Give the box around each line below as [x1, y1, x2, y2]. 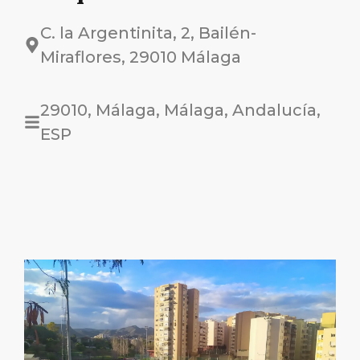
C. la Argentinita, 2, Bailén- [40, 23, 256, 43]
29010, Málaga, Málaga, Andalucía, [40, 100, 321, 120]
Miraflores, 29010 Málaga [40, 47, 241, 67]
